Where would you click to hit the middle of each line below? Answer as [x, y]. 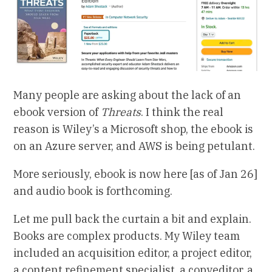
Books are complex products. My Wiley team [127, 236]
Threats [121, 112]
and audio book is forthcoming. [93, 191]
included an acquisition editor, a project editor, [133, 253]
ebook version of [57, 112]
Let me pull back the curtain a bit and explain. [133, 219]
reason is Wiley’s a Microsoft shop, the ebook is [134, 129]
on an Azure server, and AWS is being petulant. [134, 146]
